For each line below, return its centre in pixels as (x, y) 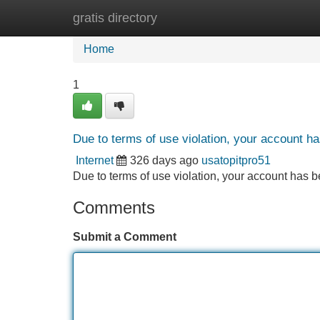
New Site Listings (191, 17)
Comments (114, 207)
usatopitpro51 (236, 160)
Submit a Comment (125, 237)
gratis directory (115, 18)
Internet (95, 160)
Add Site (278, 17)
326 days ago (164, 160)
